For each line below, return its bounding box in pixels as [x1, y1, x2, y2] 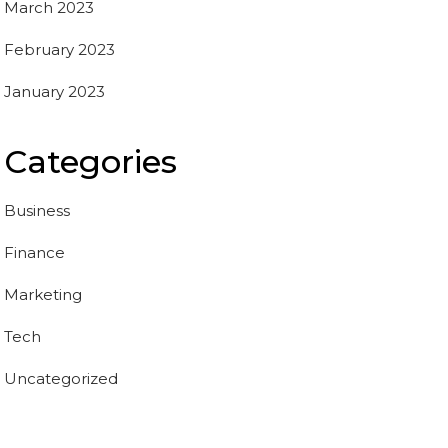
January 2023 [4, 81, 105, 101]
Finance [4, 242, 65, 262]
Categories [4, 141, 177, 181]
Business [4, 200, 70, 220]
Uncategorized [4, 368, 118, 388]
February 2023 [4, 39, 115, 59]
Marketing [4, 284, 82, 304]
